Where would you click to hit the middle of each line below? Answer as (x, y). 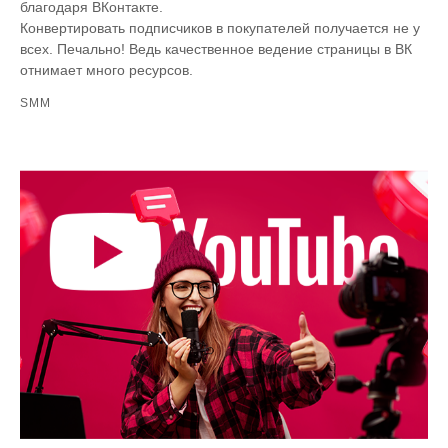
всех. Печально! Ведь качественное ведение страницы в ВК (216, 49)
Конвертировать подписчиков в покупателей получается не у (220, 28)
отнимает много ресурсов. (108, 70)
